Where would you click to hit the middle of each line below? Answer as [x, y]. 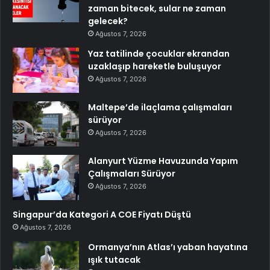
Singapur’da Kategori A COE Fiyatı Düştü [102, 215]
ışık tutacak [114, 260]
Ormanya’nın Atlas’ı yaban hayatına [168, 247]
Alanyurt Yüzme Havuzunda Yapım [163, 161]
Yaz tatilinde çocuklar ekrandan [159, 54]
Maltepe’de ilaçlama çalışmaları [160, 108]
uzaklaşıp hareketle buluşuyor [155, 67]
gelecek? [108, 21]
